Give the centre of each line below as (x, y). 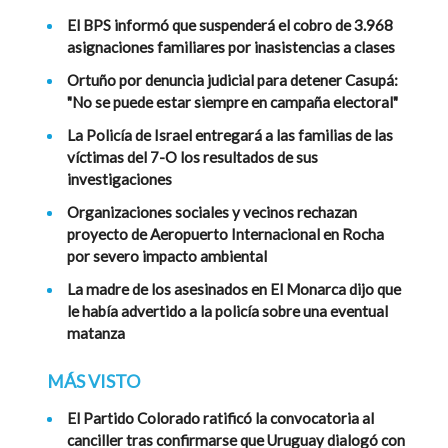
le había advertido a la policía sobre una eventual (227, 311)
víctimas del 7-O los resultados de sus (192, 157)
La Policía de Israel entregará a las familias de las (230, 135)
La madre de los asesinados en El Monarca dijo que (234, 289)
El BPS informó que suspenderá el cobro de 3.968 (230, 25)
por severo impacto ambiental (167, 256)
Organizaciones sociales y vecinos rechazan (212, 212)
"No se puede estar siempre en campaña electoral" (232, 102)
